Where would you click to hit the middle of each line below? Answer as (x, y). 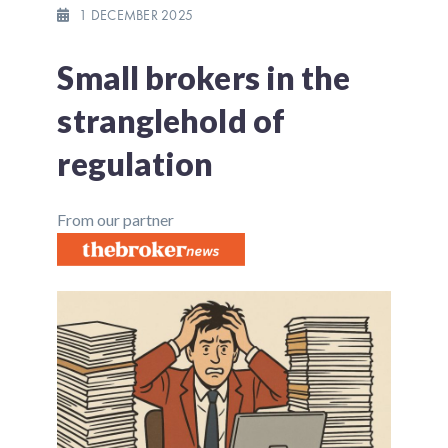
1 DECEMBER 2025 (136, 14)
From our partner (116, 219)
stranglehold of (171, 120)
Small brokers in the (204, 77)
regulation (135, 163)
